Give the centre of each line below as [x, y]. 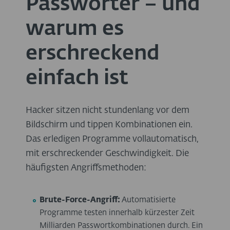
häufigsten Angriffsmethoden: [86, 168]
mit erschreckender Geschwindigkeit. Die [107, 154]
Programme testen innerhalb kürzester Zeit [117, 213]
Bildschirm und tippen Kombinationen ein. [109, 125]
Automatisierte [149, 200]
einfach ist [77, 79]
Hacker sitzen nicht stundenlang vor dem [108, 111]
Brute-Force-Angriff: [81, 200]
